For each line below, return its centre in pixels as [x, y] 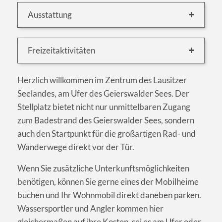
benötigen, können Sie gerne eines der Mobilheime [108, 182]
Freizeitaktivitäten [61, 51]
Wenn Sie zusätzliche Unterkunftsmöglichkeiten [103, 168]
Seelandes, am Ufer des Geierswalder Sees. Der [103, 94]
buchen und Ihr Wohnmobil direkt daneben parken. [109, 195]
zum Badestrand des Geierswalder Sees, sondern [106, 120]
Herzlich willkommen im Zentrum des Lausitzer [102, 80]
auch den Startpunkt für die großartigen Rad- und [107, 134]
